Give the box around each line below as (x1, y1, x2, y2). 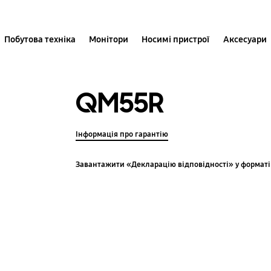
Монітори (89, 33, 129, 45)
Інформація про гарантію (76, 129, 169, 139)
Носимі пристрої (142, 33, 210, 45)
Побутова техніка (4, 33, 76, 45)
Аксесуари (223, 33, 267, 45)
